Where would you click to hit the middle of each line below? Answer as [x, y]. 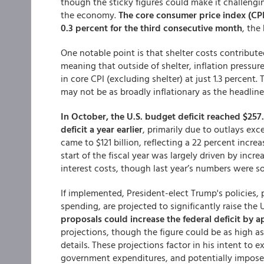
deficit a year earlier [102, 129]
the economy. [88, 15]
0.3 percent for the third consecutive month [151, 28]
